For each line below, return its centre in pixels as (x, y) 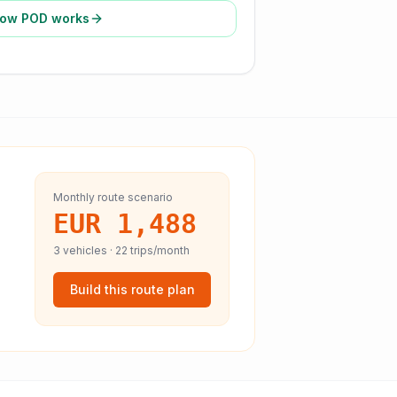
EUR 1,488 (125, 224)
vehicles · (88, 250)
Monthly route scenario (113, 197)
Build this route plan (132, 289)
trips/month (159, 250)
